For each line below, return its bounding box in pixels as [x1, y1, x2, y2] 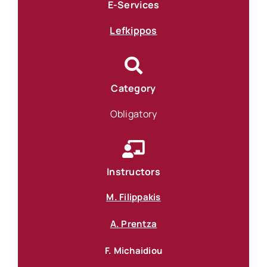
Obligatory [110, 107, 157, 121]
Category [111, 82, 156, 95]
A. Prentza [110, 218, 157, 231]
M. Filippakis [106, 191, 161, 204]
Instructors [107, 165, 160, 179]
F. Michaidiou [104, 244, 163, 257]
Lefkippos [110, 24, 157, 38]
